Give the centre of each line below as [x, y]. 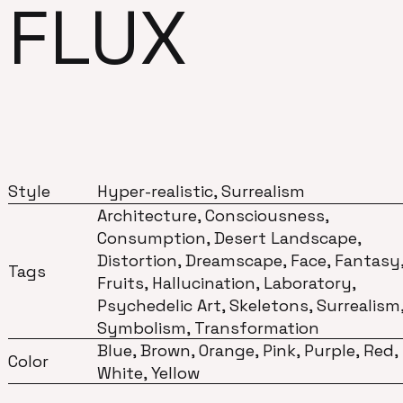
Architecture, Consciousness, [213, 215]
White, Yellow [149, 372]
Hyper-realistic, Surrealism [201, 191]
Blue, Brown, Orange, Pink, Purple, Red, [248, 350]
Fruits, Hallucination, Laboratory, [227, 282]
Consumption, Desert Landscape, [229, 237]
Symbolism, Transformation [209, 327]
